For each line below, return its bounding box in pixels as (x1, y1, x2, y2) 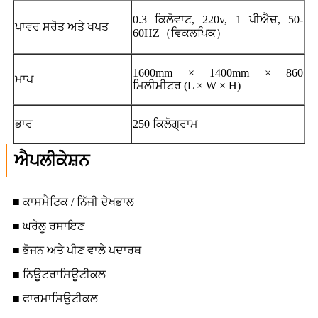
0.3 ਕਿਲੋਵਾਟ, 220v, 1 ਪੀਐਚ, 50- (133, 13, 303, 26)
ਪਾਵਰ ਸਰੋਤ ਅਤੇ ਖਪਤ (15, 20, 109, 33)
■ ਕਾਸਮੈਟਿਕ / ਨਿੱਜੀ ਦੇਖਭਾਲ (13, 195, 134, 208)
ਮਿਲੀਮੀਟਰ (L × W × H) (133, 79, 241, 92)
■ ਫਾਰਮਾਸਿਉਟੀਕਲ (13, 292, 98, 305)
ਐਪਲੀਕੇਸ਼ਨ (14, 150, 89, 170)
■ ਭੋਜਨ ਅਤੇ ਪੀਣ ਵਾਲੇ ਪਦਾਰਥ (13, 243, 141, 256)
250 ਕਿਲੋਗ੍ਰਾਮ (133, 117, 198, 130)
